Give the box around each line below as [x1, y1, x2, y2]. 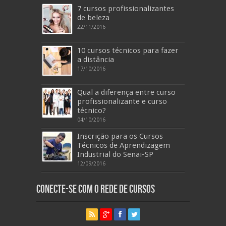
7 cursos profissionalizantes [77, 4, 174, 13]
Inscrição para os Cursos [77, 132, 163, 141]
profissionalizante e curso [77, 97, 167, 106]
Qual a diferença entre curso [77, 88, 176, 97]
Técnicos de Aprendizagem [77, 141, 170, 150]
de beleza [77, 13, 109, 22]
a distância [77, 55, 114, 64]
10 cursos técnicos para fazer [77, 46, 179, 55]
